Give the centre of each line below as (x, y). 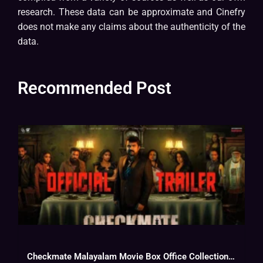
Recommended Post (95, 88)
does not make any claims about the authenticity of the (131, 27)
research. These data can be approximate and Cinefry (131, 12)
